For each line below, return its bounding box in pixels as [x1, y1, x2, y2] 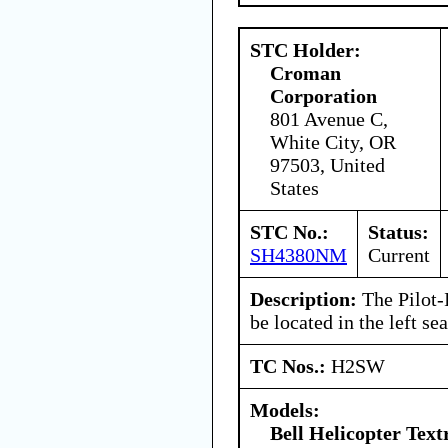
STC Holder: [250, 38, 361, 61]
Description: [250, 287, 357, 310]
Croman [270, 61, 341, 84]
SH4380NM [250, 243, 347, 266]
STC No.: [250, 220, 329, 243]
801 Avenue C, [270, 107, 388, 130]
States [270, 176, 319, 199]
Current [368, 243, 430, 266]
